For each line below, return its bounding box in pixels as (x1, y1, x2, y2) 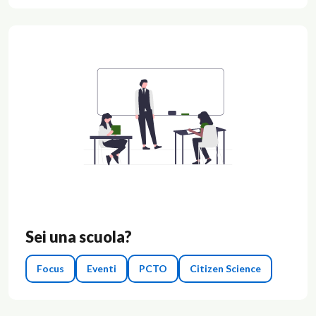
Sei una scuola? (25, 228, 132, 247)
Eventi (87, 262, 116, 275)
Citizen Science (190, 262, 261, 275)
